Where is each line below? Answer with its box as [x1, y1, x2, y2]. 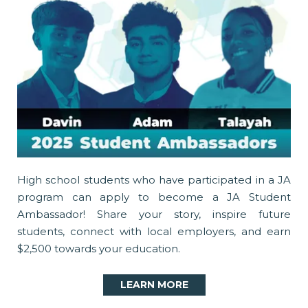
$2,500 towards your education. [17, 241, 180, 255]
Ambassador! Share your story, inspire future [17, 207, 291, 221]
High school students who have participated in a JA [17, 173, 291, 186]
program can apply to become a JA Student [17, 190, 291, 203]
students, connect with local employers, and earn [17, 224, 291, 238]
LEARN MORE [120, 278, 188, 291]
